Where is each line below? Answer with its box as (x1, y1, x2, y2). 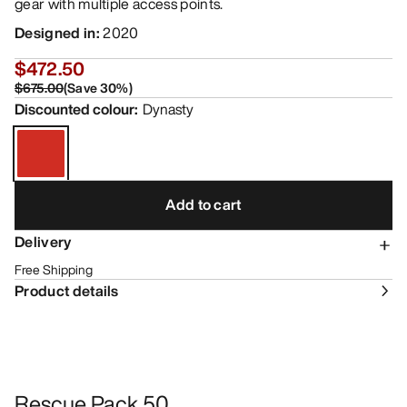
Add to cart (165, 194, 242, 216)
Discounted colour (15, 97, 134, 120)
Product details (15, 279, 119, 302)
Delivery (15, 230, 72, 253)
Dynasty (143, 97, 194, 120)
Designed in (15, 21, 96, 44)
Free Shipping (15, 259, 93, 279)
